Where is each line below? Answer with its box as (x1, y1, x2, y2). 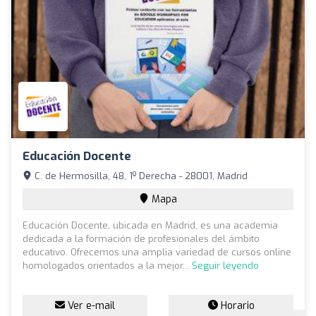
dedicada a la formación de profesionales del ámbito (23, 232, 260, 245)
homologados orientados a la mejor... (23, 259, 192, 272)
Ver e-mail (65, 298, 115, 312)
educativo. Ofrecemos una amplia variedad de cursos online (23, 245, 291, 258)
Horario (217, 298, 255, 312)
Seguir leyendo (192, 259, 259, 272)
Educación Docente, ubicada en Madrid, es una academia (23, 219, 278, 231)
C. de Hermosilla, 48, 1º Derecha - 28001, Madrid (32, 169, 248, 182)
